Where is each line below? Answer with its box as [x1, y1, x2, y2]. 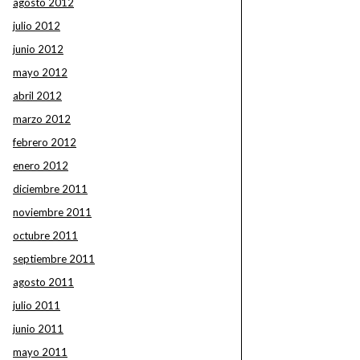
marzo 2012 [13, 112, 71, 125]
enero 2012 [13, 159, 68, 172]
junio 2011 [13, 322, 63, 335]
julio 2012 [13, 19, 60, 32]
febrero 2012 [13, 136, 76, 149]
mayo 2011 [13, 346, 67, 358]
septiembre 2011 [13, 252, 95, 265]
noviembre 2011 [13, 206, 92, 219]
